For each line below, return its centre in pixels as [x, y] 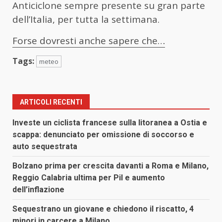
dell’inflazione [38, 189]
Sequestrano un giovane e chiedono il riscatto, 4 [103, 209]
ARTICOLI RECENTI [51, 102]
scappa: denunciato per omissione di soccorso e [103, 134]
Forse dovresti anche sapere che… [89, 40]
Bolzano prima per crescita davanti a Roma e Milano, [111, 166]
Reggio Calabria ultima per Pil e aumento [89, 177]
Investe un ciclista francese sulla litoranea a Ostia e [110, 122]
